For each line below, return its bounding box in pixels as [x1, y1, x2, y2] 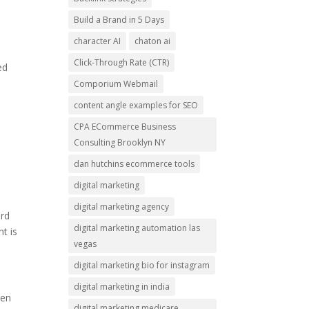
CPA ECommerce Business [73, 120, 176, 132]
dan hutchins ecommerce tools [73, 157, 195, 170]
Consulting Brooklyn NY [73, 136, 166, 148]
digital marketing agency [73, 200, 169, 212]
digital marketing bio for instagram [73, 259, 210, 271]
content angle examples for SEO [73, 99, 198, 111]
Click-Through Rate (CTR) [73, 56, 169, 68]
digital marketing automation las [73, 221, 200, 234]
